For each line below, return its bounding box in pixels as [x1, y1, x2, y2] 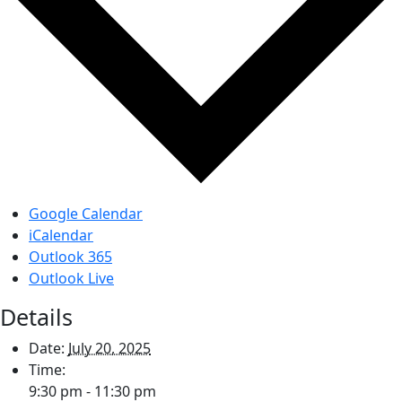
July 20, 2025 [68, 337, 151, 358]
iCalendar [29, 224, 93, 245]
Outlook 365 [29, 246, 112, 267]
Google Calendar [29, 203, 143, 223]
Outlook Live [29, 267, 114, 288]
